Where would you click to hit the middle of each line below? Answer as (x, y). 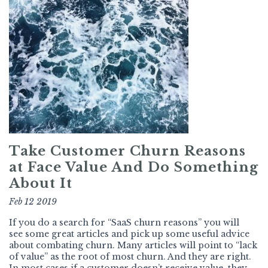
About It (41, 184)
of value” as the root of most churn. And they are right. (130, 257)
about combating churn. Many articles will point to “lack (133, 246)
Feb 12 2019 (33, 202)
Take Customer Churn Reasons (127, 151)
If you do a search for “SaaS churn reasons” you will (124, 223)
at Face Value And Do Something (134, 167)
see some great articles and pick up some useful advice (129, 234)
